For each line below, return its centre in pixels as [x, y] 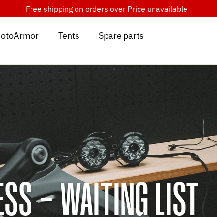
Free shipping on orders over [77, 9]
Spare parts [121, 36]
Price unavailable [157, 9]
